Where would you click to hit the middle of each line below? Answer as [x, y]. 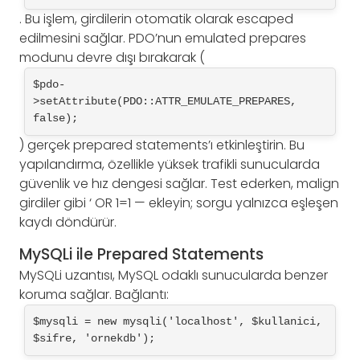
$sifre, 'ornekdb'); [94, 338]
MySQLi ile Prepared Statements [141, 255]
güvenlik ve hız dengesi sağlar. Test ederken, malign [179, 183]
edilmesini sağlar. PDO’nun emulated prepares [163, 38]
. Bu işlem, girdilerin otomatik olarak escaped [156, 18]
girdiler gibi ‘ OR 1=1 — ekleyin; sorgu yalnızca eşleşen [179, 202]
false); [55, 118]
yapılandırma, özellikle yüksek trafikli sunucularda [170, 164]
